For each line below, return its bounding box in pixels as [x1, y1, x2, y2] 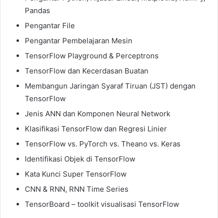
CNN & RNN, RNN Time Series [25, 184, 128, 194]
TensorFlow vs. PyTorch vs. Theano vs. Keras [25, 139, 181, 148]
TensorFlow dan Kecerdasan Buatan [25, 66, 148, 75]
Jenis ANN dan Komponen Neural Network [25, 109, 170, 118]
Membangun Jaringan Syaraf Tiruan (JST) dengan [25, 81, 196, 91]
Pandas [25, 5, 50, 15]
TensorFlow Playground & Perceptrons [25, 51, 159, 60]
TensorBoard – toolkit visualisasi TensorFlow [25, 199, 179, 209]
